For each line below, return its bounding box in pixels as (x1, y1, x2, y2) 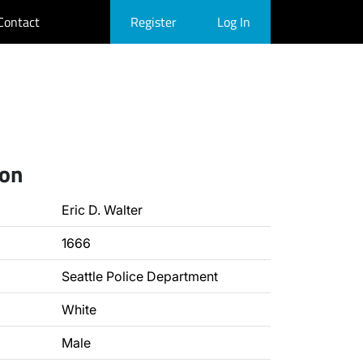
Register (130, 12, 177, 32)
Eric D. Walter (62, 202, 143, 218)
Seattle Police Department (62, 268, 218, 284)
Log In (217, 12, 250, 32)
